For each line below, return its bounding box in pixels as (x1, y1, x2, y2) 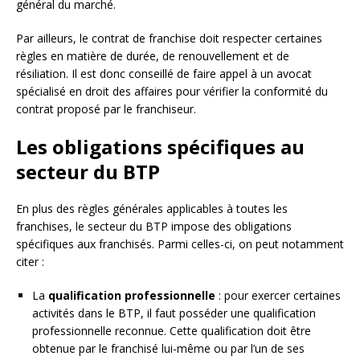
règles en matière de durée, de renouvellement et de (16, 47, 289, 63)
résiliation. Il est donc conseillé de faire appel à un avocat (16, 65, 312, 81)
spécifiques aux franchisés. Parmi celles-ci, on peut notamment (16, 235, 344, 252)
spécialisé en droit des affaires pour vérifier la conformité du (16, 83, 328, 99)
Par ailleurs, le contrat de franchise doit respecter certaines (16, 30, 322, 46)
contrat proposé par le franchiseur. (16, 100, 196, 117)
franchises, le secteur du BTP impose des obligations (16, 218, 292, 234)
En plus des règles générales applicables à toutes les (16, 200, 288, 216)
